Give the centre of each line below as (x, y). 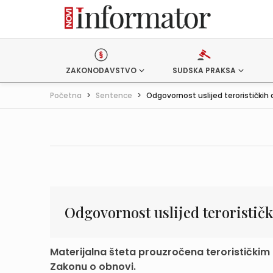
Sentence (114, 95)
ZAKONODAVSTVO (101, 70)
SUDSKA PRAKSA (204, 70)
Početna (66, 95)
